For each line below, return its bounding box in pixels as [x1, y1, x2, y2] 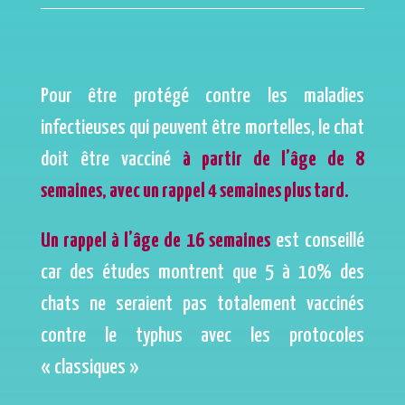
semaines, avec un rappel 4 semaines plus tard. [40, 180, 349, 202]
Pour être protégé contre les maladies [40, 85, 365, 107]
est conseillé [269, 230, 365, 251]
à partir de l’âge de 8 [182, 148, 365, 170]
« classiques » [40, 356, 139, 378]
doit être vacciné [40, 148, 183, 170]
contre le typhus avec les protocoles [40, 325, 365, 346]
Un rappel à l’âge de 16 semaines [40, 230, 270, 251]
